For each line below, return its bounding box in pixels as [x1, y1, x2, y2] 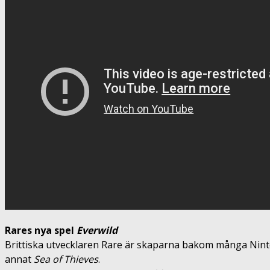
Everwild [77, 223, 120, 237]
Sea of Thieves [34, 252, 98, 266]
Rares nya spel [5, 223, 77, 237]
